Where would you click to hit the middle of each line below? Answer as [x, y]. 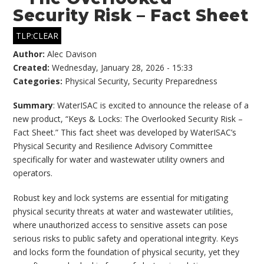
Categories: [39, 81]
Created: [33, 67]
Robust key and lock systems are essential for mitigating [121, 197]
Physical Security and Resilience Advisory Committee [113, 146]
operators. [33, 173]
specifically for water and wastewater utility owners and [119, 160]
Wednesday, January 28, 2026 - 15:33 [123, 67]
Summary [33, 105]
